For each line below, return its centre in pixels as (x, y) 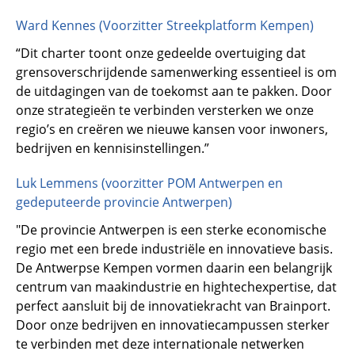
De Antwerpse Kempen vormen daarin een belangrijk (174, 267)
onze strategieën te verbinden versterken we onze (165, 110)
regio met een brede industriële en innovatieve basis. (174, 248)
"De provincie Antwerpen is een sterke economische (171, 229)
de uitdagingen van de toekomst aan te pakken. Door (174, 91)
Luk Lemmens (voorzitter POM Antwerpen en (149, 183)
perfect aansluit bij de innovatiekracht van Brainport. (173, 305)
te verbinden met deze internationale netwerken (160, 344)
